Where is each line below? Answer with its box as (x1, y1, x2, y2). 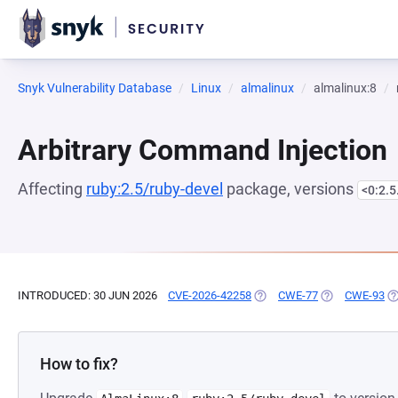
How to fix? (40, 354, 118, 373)
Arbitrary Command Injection (18, 133, 387, 167)
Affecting (18, 179, 86, 198)
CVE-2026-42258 (168, 289, 251, 302)
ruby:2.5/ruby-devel (86, 179, 223, 198)
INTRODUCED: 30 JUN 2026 (18, 289, 157, 302)
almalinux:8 (314, 81, 377, 95)
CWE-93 (345, 289, 385, 302)
